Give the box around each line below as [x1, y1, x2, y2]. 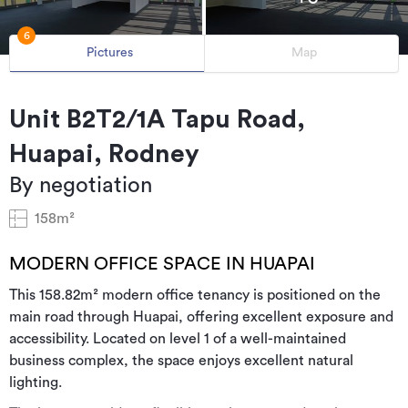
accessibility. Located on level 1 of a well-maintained [9, 331, 346, 346]
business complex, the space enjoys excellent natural [9, 352, 353, 368]
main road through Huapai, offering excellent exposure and [9, 309, 393, 324]
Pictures [86, 46, 133, 60]
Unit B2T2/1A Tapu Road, [9, 106, 305, 132]
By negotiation [9, 174, 152, 197]
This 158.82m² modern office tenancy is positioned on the [9, 287, 381, 302]
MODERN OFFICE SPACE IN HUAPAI [9, 254, 315, 273]
